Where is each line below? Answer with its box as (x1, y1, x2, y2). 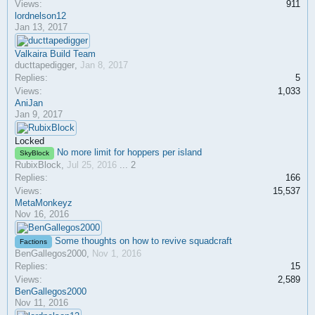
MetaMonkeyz (15, 198, 72, 208)
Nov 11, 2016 (15, 297, 68, 308)
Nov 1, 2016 (92, 248, 141, 259)
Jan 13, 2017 (15, 22, 67, 32)
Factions (20, 238, 47, 245)
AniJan (15, 98, 43, 108)
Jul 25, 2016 (67, 160, 117, 170)
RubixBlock (15, 160, 61, 170)
